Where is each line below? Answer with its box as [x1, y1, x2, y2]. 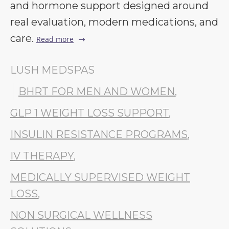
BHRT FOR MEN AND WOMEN [18, 85, 175, 98]
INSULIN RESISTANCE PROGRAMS [10, 128, 188, 141]
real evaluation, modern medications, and [10, 16, 218, 28]
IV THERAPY [10, 150, 74, 162]
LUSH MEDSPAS [10, 64, 95, 76]
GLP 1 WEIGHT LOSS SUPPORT [10, 107, 169, 119]
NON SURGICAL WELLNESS [10, 209, 152, 221]
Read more [36, 34, 74, 44]
